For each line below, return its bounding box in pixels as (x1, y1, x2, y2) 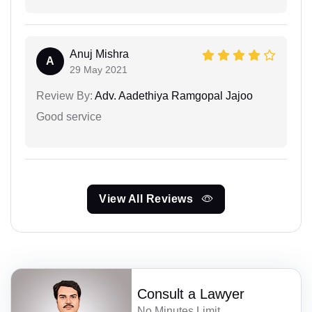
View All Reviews (99, 192, 196, 205)
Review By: (36, 89, 93, 102)
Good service (36, 110, 102, 123)
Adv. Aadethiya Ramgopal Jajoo (93, 89, 253, 102)
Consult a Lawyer (137, 286, 245, 302)
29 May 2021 (70, 63, 127, 75)
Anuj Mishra (70, 47, 129, 60)
